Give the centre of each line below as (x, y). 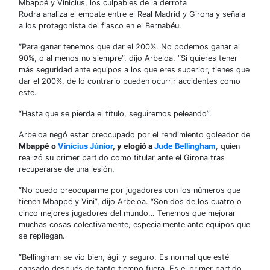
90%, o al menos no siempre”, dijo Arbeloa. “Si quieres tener (128, 58)
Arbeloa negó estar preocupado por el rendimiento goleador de (134, 134)
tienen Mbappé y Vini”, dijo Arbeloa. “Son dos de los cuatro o (130, 201)
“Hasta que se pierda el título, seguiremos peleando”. (115, 113)
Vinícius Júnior (85, 146)
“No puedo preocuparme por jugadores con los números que (130, 190)
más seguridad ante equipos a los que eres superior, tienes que (134, 69)
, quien (228, 146)
